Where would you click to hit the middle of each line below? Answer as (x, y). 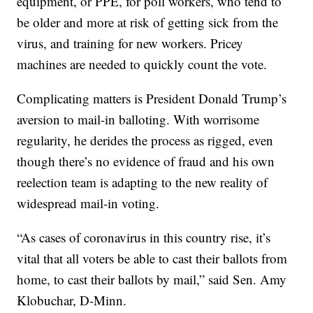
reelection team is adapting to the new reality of (143, 182)
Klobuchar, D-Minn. (72, 300)
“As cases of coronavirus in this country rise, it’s (144, 238)
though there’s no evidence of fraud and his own (146, 161)
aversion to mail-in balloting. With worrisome (138, 119)
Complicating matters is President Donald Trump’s (152, 99)
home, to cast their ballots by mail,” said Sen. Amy (152, 279)
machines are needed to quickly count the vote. (142, 64)
